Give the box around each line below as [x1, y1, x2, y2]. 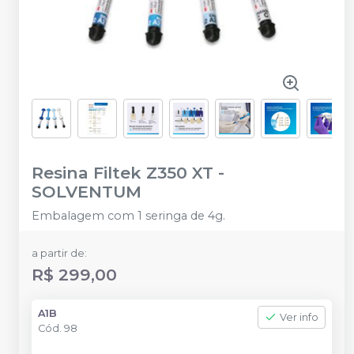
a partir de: [32, 247, 87, 259]
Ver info [280, 311, 318, 323]
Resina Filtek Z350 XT [32, 163, 213, 183]
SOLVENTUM [32, 182, 141, 201]
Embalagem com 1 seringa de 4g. [32, 209, 225, 223]
